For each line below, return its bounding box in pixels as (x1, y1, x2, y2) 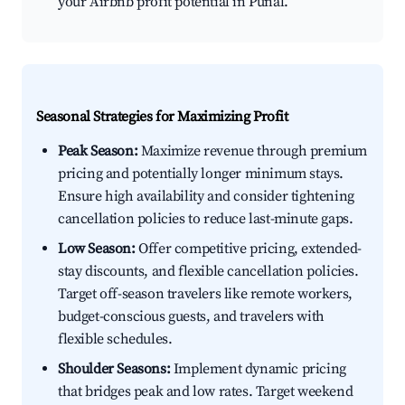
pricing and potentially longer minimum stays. (58, 165, 344, 184)
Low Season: (58, 240, 136, 259)
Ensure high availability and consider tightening (58, 187, 354, 206)
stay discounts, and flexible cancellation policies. (58, 262, 359, 281)
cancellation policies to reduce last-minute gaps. (58, 210, 353, 229)
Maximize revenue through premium (137, 142, 368, 161)
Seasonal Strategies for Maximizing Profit (36, 108, 288, 127)
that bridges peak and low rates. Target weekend (58, 382, 353, 401)
